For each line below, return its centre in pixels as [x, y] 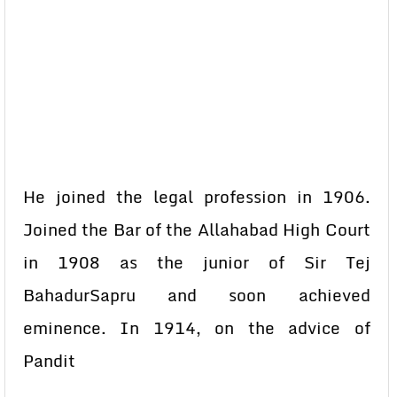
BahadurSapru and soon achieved [197, 295]
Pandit [49, 361]
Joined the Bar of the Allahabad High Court [197, 230]
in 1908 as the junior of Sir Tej [197, 262]
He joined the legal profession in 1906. [197, 197]
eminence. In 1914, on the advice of [197, 328]
